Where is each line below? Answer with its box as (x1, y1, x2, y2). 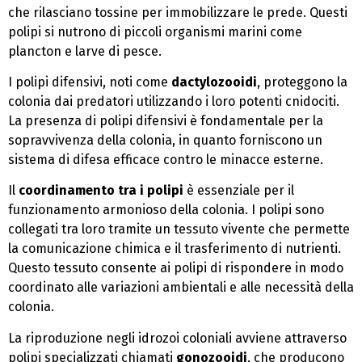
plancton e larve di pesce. (8, 43, 162, 59)
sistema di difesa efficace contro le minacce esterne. (8, 152, 323, 168)
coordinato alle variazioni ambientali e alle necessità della (8, 280, 354, 296)
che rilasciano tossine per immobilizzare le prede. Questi (8, 4, 347, 20)
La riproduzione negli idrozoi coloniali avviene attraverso (8, 330, 347, 346)
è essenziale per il (183, 183, 294, 199)
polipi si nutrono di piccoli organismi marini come (8, 23, 302, 40)
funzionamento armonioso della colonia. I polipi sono (8, 202, 324, 218)
